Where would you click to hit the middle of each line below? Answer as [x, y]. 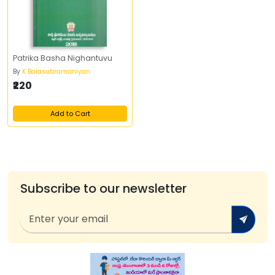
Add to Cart [70, 114]
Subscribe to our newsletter [103, 188]
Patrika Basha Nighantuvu [63, 58]
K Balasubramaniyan [56, 72]
